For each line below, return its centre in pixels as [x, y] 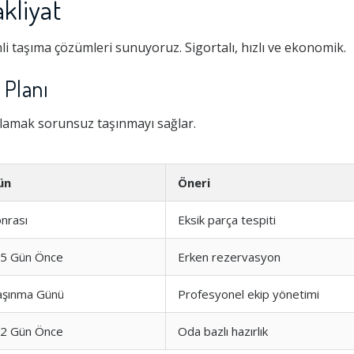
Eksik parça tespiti [227, 220]
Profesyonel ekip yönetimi [249, 294]
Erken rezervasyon [229, 257]
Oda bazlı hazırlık [223, 331]
